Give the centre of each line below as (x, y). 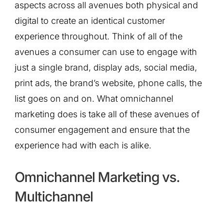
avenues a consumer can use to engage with (106, 52)
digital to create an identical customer (90, 20)
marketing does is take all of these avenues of (107, 114)
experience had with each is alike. (83, 145)
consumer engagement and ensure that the (102, 129)
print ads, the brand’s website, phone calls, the (108, 83)
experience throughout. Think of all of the (99, 36)
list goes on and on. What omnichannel (94, 98)
